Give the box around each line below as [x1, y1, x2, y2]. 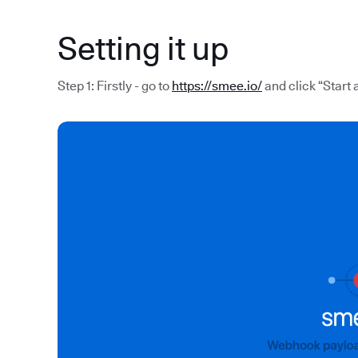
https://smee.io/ [172, 78, 262, 93]
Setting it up [58, 29, 229, 67]
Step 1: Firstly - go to [58, 78, 172, 93]
